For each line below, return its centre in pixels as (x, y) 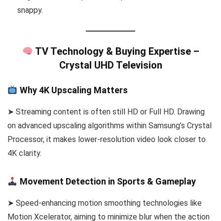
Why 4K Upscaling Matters (73, 90)
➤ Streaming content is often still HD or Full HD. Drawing (106, 111)
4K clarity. (24, 153)
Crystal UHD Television (110, 65)
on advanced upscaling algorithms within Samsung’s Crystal (110, 125)
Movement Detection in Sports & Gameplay (107, 181)
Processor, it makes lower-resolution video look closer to (107, 139)
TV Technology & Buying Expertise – (116, 51)
